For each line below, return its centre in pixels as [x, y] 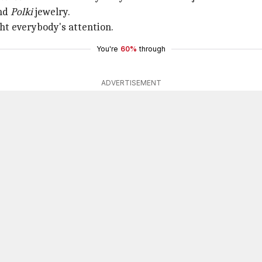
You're [107, 49]
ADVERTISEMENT [131, 83]
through [152, 49]
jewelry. [53, 12]
